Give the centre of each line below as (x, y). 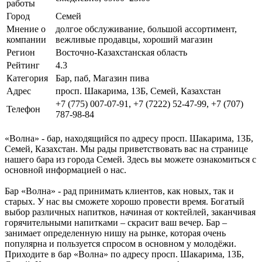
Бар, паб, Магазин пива (102, 78)
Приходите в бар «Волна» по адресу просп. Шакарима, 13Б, (124, 254)
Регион (21, 52)
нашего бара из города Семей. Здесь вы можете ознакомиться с (130, 159)
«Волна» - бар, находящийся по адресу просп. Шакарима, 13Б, (129, 138)
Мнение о (26, 29)
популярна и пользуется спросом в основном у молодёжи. (120, 243)
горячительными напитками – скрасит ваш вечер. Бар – (116, 222)
